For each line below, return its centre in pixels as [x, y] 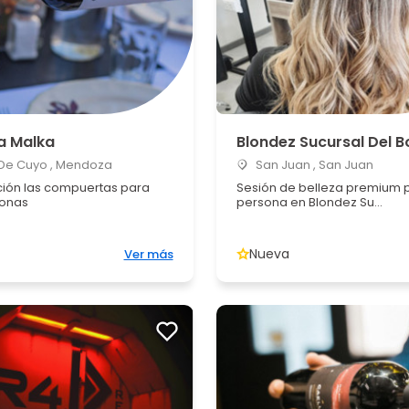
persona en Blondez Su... [309, 202]
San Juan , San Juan [313, 165]
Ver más [148, 254]
